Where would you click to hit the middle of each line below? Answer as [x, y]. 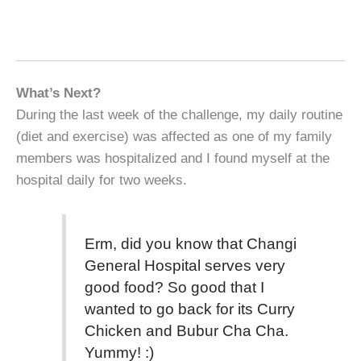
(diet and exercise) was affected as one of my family [174, 136]
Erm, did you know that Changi [190, 244]
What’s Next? [60, 92]
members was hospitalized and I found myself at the [173, 158]
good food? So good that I [174, 288]
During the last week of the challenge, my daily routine [179, 114]
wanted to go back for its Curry [189, 309]
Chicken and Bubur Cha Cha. [186, 331]
